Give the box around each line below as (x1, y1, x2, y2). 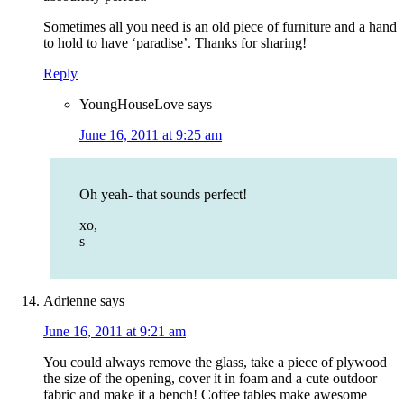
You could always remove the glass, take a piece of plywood (43, 354, 387, 371)
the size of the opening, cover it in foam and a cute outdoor (43, 371, 377, 387)
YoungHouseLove (79, 96, 184, 113)
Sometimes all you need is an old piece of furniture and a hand (43, 19, 397, 35)
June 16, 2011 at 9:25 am (79, 127, 222, 143)
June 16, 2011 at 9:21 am (43, 324, 186, 340)
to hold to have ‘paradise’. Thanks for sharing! (43, 35, 307, 51)
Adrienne (43, 293, 96, 309)
